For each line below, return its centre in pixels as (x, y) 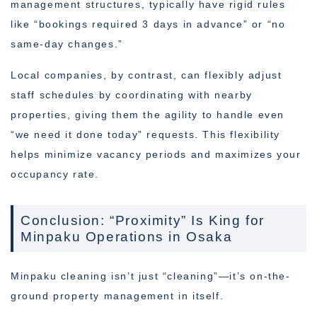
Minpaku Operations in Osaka (127, 237)
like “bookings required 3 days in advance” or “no (148, 24)
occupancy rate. (55, 174)
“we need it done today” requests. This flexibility (146, 135)
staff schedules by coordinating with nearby (132, 95)
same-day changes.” (67, 44)
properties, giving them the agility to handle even (148, 115)
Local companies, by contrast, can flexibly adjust (146, 75)
